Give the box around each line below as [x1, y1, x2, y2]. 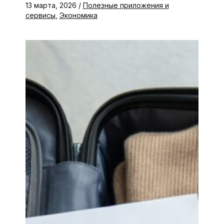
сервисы [25, 11, 55, 20]
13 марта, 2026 [25, 1, 78, 10]
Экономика [59, 11, 97, 20]
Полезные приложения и [82, 1, 169, 10]
